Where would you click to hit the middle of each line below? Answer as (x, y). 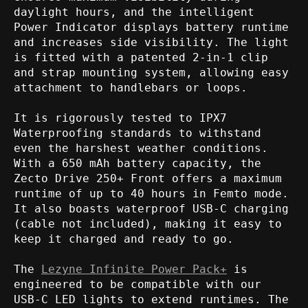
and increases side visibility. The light (151, 42)
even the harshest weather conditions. (141, 148)
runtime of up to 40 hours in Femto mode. (151, 193)
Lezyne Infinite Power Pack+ (134, 269)
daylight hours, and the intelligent (134, 12)
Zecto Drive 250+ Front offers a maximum (148, 178)
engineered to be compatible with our (137, 284)
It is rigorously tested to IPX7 (120, 118)
